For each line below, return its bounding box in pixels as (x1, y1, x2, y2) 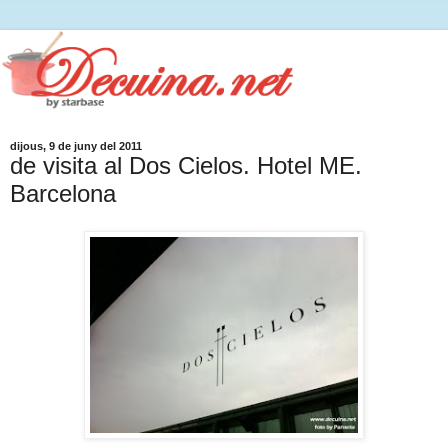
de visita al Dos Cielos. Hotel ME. (10, 151, 362, 179)
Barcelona (10, 179, 116, 207)
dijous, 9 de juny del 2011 (10, 139, 142, 152)
